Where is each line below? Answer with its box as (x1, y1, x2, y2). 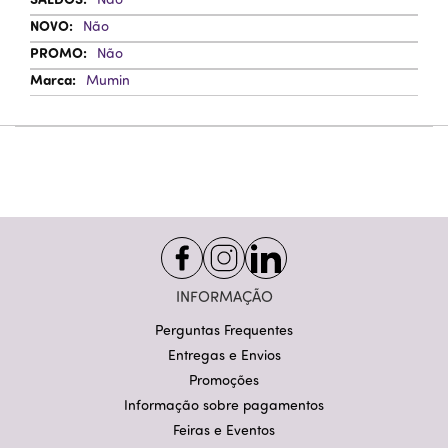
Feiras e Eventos (173, 421, 275, 438)
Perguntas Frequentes (155, 321, 293, 338)
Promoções (189, 371, 259, 388)
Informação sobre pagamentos (124, 396, 324, 413)
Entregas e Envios (167, 346, 281, 363)
